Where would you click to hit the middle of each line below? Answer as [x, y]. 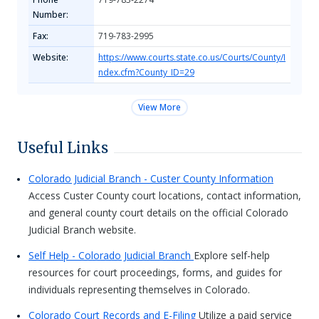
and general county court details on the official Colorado [158, 213]
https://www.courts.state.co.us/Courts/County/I [192, 57]
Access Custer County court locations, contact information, [165, 195]
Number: [51, 15]
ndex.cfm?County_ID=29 [146, 72]
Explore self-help [232, 255]
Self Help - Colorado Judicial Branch [111, 255]
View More [159, 107]
